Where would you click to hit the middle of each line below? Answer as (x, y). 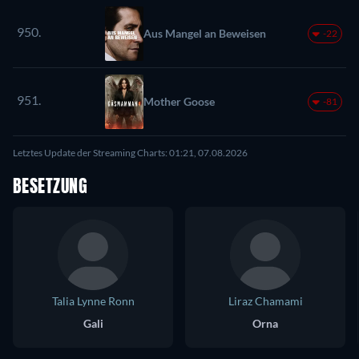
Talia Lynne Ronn (93, 301)
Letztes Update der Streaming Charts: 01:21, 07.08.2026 (130, 152)
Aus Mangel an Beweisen (205, 33)
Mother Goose (179, 101)
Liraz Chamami (265, 301)
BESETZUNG (50, 187)
